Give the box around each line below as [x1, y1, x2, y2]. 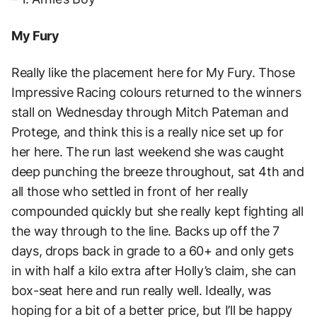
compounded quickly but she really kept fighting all [11, 204, 304, 219]
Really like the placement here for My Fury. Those [11, 65, 295, 81]
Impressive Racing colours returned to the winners [11, 85, 301, 100]
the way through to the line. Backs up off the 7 [11, 224, 280, 239]
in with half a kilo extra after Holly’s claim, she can [11, 263, 296, 279]
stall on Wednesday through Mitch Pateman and [11, 105, 289, 120]
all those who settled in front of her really [11, 184, 248, 200]
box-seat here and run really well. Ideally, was [11, 283, 272, 299]
